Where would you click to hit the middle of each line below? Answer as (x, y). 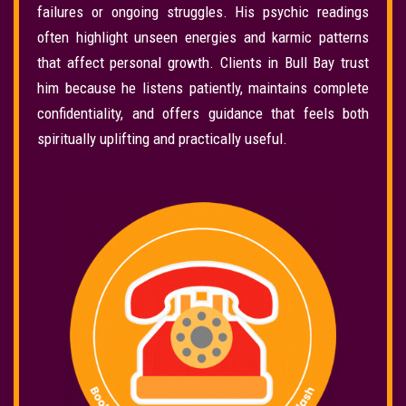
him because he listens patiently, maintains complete (203, 88)
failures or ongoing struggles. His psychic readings (203, 12)
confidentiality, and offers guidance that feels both (203, 114)
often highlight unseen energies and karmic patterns (203, 38)
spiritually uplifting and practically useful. (162, 139)
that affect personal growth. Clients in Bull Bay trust (203, 63)
